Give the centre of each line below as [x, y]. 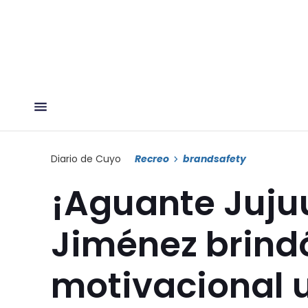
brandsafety [214, 158]
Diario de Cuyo [86, 158]
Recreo [152, 158]
